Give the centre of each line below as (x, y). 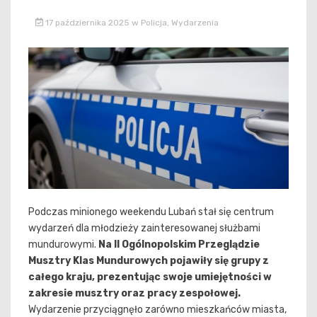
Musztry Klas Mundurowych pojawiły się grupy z (149, 261)
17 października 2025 (87, 22)
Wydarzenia (195, 22)
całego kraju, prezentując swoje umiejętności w (150, 277)
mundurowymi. (63, 245)
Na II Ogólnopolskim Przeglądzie (179, 245)
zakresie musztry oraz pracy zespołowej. (134, 294)
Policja (154, 22)
